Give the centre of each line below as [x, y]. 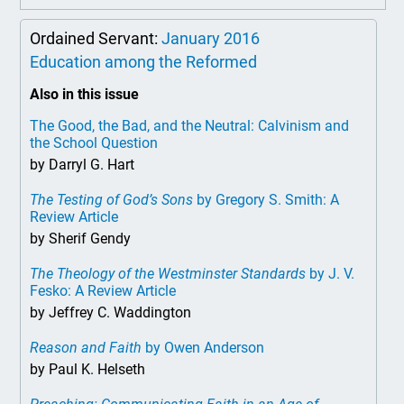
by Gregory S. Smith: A [266, 200]
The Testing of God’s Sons [112, 200]
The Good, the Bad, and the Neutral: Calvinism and [190, 126]
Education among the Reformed [144, 62]
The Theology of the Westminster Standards [168, 274]
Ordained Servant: [96, 38]
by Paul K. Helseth [88, 369]
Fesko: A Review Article [103, 291]
